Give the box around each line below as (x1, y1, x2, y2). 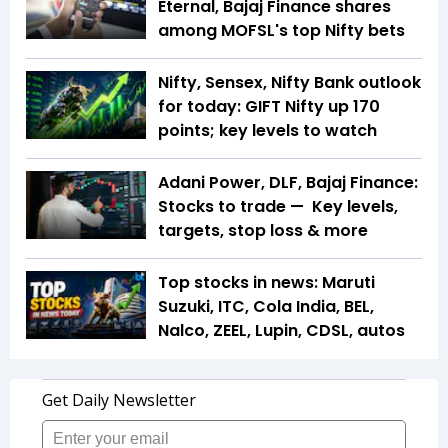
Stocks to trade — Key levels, (158, 195, 398, 219)
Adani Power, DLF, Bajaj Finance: (158, 171, 418, 195)
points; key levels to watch (158, 119, 377, 143)
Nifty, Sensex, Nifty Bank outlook (158, 71, 421, 95)
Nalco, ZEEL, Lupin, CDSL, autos (158, 319, 405, 343)
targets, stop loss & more (158, 219, 368, 243)
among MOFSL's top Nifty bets (158, 19, 405, 43)
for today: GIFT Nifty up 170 (158, 95, 380, 119)
